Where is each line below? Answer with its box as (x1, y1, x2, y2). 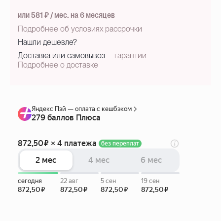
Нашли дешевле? (18, 37, 77, 47)
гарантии (114, 51, 147, 60)
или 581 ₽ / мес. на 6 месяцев (18, 11, 115, 20)
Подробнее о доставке (18, 60, 98, 70)
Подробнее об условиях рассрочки (18, 24, 142, 34)
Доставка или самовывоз (18, 51, 105, 60)
